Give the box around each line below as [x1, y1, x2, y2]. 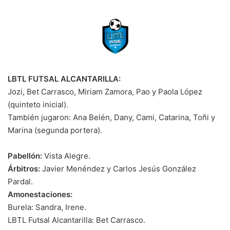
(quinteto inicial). [8, 99, 68, 109]
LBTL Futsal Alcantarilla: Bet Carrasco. [8, 215, 145, 225]
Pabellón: [8, 150, 42, 161]
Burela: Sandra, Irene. [8, 202, 86, 212]
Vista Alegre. [42, 150, 90, 161]
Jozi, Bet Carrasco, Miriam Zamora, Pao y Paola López [8, 86, 202, 97]
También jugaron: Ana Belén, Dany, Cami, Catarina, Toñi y [8, 112, 215, 122]
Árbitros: [8, 163, 40, 174]
